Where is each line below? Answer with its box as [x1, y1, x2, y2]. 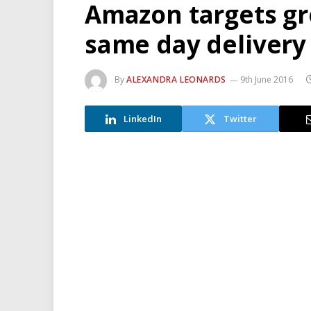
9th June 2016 [239, 74, 293, 86]
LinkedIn [123, 112, 162, 125]
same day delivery [85, 28, 307, 60]
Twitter [224, 112, 257, 125]
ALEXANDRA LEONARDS [126, 74, 226, 86]
